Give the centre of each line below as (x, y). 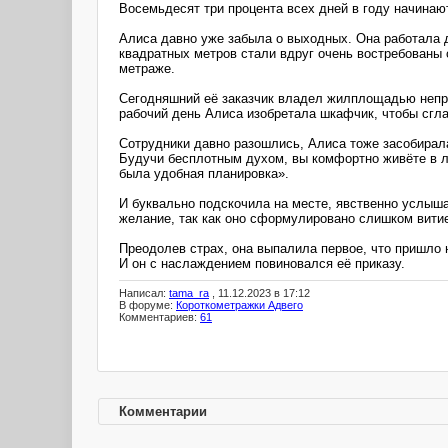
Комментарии (163, 411)
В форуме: (147, 305)
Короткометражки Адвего (239, 305)
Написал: (144, 293)
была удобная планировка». (204, 173)
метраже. (147, 68)
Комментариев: (159, 317)
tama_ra (189, 293)
